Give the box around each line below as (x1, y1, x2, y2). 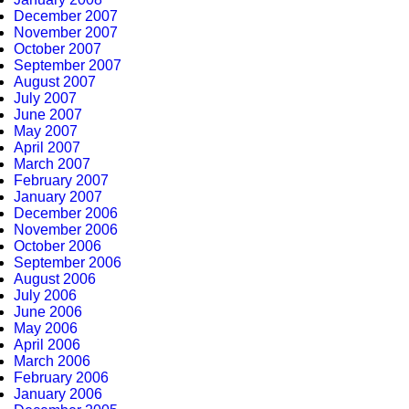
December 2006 (14, 205, 118, 221)
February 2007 (14, 173, 109, 188)
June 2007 (14, 107, 82, 122)
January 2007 (14, 189, 102, 204)
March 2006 (14, 353, 90, 369)
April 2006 (14, 337, 80, 352)
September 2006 (14, 255, 121, 270)
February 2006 (14, 370, 109, 385)
